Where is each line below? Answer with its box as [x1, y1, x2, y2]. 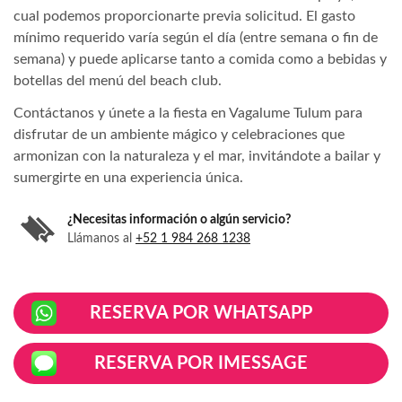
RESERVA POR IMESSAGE [94, 354, 308, 373]
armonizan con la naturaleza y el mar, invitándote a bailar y [13, 149, 380, 164]
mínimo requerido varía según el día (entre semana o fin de [13, 31, 378, 46]
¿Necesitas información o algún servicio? [67, 214, 291, 227]
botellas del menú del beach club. [13, 74, 225, 89]
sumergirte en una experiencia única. [13, 170, 243, 186]
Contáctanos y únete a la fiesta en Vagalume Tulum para [13, 106, 363, 121]
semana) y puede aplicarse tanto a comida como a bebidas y [13, 52, 387, 67]
